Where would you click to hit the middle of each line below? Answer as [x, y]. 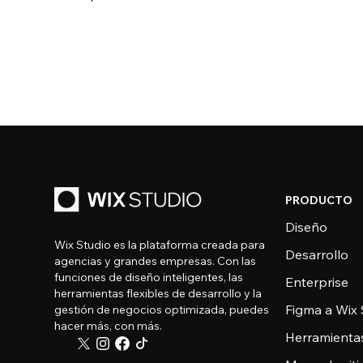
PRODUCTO [319, 200]
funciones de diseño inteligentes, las [149, 277]
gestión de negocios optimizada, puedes [162, 310]
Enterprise [317, 282]
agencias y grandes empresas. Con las [156, 261]
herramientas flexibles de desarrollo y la [158, 293]
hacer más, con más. [109, 326]
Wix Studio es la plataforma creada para [160, 245]
